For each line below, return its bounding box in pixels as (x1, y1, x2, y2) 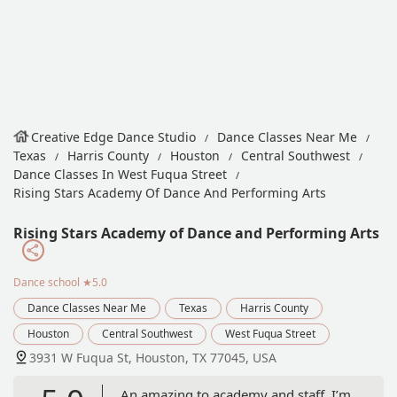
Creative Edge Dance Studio (31, 128, 196, 145)
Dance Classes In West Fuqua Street (13, 166, 227, 183)
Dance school (13, 274, 80, 290)
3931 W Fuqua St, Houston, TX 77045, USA (29, 348, 276, 366)
